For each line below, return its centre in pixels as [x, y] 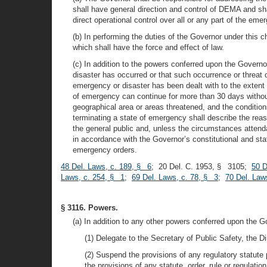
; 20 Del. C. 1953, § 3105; [201, 167]
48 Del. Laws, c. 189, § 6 [106, 167]
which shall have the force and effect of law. [148, 47]
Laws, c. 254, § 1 [93, 177]
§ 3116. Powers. [89, 208]
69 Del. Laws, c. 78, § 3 [175, 177]
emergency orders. [105, 150]
